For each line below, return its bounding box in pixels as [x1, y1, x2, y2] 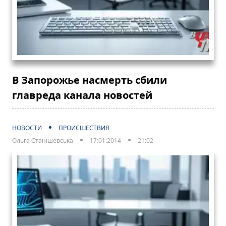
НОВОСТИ [12, 124, 42, 133]
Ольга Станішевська [12, 136, 73, 145]
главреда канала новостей [12, 88, 152, 102]
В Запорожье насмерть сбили [12, 73, 167, 87]
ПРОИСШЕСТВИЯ [59, 124, 109, 133]
